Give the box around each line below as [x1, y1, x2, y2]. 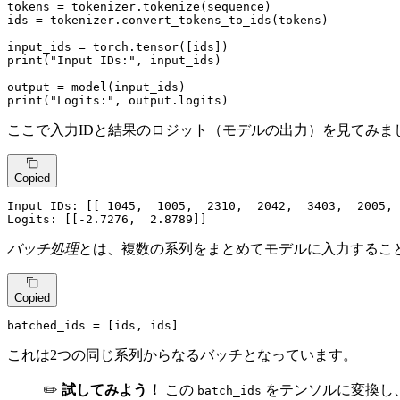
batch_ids [197, 383, 262, 397]
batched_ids [7, 318, 86, 332]
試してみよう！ [62, 381, 162, 397]
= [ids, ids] [86, 318, 179, 332]
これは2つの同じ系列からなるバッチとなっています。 [7, 346, 357, 362]
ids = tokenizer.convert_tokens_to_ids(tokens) [7, 12, 329, 27]
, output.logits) [114, 93, 229, 107]
